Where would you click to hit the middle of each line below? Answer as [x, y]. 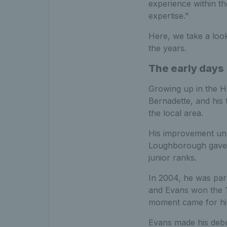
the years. [167, 48]
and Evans [168, 190]
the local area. [176, 113]
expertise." [168, 16]
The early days [186, 69]
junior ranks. [172, 158]
